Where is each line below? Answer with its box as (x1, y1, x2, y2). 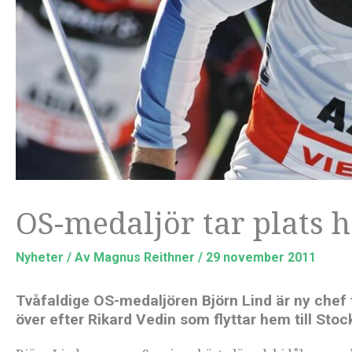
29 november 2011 (206, 250, 316, 266)
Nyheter (16, 250, 64, 266)
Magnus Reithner (93, 250, 198, 266)
